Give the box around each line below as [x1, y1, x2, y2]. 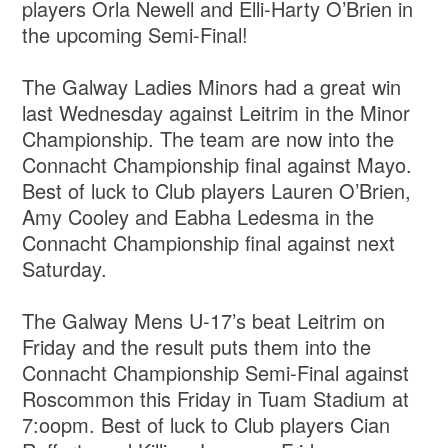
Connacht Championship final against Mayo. [22, 150, 413, 180]
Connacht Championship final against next [22, 228, 396, 258]
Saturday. [22, 254, 108, 284]
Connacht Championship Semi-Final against [22, 358, 410, 388]
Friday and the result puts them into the [22, 332, 372, 362]
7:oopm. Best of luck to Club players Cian [22, 410, 391, 440]
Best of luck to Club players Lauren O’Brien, [22, 176, 412, 206]
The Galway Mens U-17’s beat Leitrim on [22, 306, 386, 336]
